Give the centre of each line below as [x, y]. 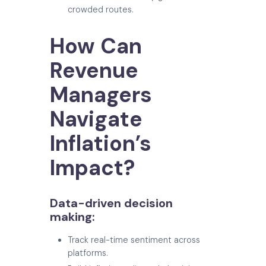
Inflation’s [101, 144]
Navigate [96, 119]
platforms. [88, 253]
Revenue [94, 71]
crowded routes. [101, 10]
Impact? [92, 168]
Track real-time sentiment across [134, 240]
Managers [101, 95]
